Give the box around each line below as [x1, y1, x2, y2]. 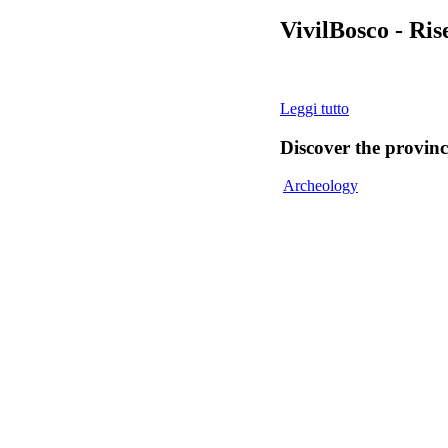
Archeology [283, 177, 358, 195]
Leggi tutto [280, 99, 349, 117]
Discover [280, 136, 355, 158]
